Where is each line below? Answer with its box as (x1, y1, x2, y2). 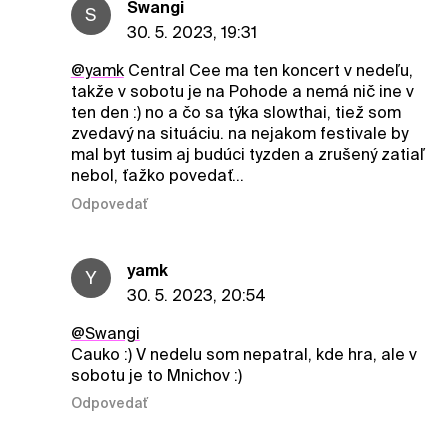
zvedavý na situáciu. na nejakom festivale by (70, 124, 408, 144)
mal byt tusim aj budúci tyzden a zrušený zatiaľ (70, 145, 425, 165)
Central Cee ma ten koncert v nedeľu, (123, 61, 413, 81)
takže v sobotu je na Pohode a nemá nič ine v (70, 82, 414, 102)
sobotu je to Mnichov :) (70, 365, 242, 385)
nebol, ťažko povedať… (70, 166, 244, 186)
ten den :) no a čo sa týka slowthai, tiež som (70, 103, 401, 123)
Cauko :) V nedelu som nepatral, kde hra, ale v (70, 344, 417, 364)
